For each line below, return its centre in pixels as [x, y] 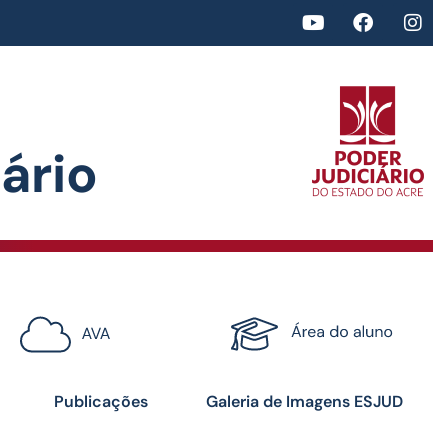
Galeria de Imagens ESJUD [304, 401]
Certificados [327, 342]
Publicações [101, 401]
